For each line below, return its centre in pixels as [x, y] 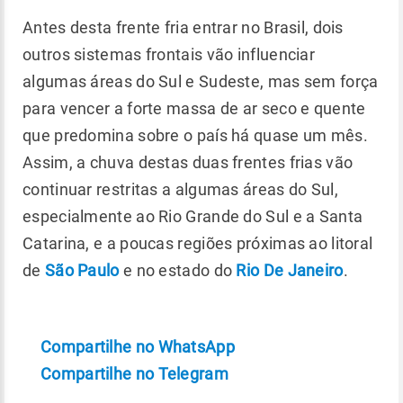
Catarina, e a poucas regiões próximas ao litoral [198, 243]
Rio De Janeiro [290, 270]
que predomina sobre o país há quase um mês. [195, 135]
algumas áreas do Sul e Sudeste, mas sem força [201, 81]
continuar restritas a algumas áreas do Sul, [180, 189]
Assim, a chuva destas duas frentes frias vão [188, 162]
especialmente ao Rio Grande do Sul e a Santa [193, 216]
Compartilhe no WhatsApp [138, 346]
